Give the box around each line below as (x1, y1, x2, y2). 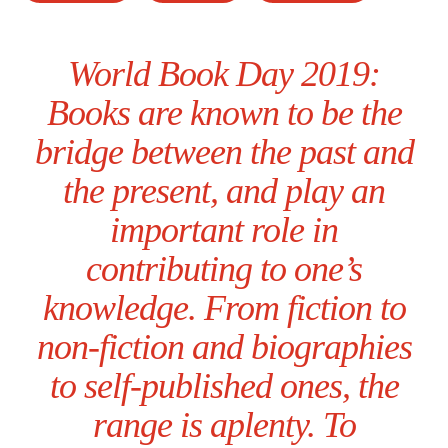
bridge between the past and (34, 132, 414, 173)
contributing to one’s (86, 249, 362, 290)
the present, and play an (63, 171, 385, 212)
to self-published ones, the (49, 366, 399, 407)
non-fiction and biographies (36, 327, 412, 368)
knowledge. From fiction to (42, 288, 406, 329)
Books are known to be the (46, 93, 402, 134)
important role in (110, 210, 338, 251)
